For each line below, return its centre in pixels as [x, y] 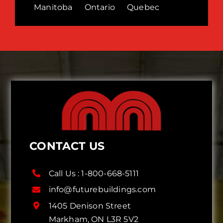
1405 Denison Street [90, 206]
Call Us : [65, 173]
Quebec [143, 7]
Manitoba [53, 7]
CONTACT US [67, 146]
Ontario [100, 7]
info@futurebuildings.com [102, 190]
